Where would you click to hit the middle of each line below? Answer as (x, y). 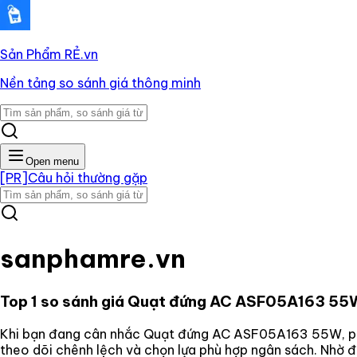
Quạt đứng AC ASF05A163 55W (243, 333)
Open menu (52, 161)
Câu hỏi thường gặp (88, 178)
